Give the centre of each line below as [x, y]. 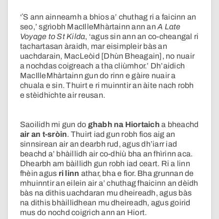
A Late [169, 27]
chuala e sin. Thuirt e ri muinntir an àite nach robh [107, 86]
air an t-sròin [44, 134]
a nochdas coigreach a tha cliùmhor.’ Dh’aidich [103, 66]
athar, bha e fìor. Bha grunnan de [137, 174]
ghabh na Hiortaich [125, 125]
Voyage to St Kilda [53, 37]
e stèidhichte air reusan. [63, 95]
